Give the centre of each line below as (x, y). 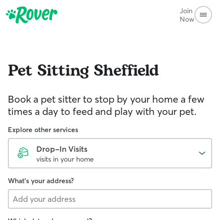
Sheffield (126, 71)
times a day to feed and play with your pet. (102, 111)
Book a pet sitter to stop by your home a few (106, 99)
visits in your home (65, 159)
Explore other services (43, 130)
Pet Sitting (48, 71)
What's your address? (41, 181)
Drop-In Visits (62, 149)
